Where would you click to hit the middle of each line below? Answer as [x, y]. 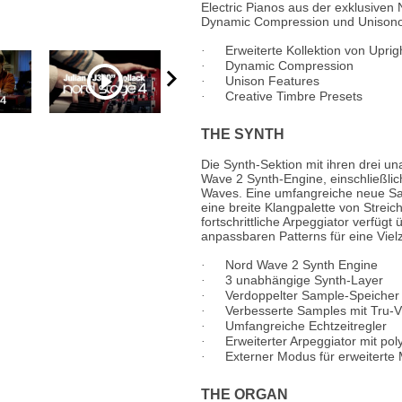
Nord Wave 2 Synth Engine [301, 265]
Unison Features [272, 81]
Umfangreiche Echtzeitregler [306, 326]
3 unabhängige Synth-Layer [304, 280]
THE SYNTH [243, 134]
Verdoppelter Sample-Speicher [312, 295]
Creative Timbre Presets [294, 96]
